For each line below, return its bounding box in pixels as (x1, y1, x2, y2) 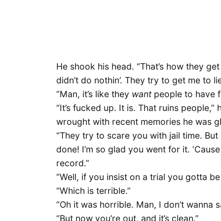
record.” (56, 157, 89, 168)
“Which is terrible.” (56, 185, 131, 196)
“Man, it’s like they (56, 88, 132, 99)
